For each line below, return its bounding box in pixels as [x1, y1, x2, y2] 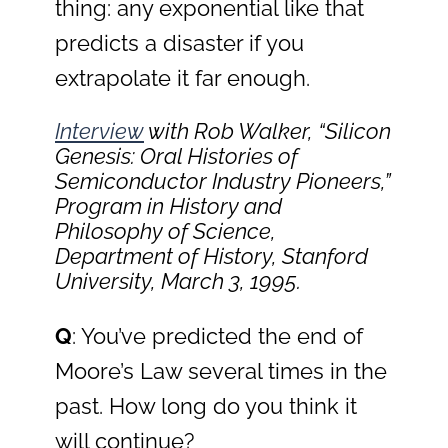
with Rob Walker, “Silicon [144, 117, 391, 144]
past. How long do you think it [55, 392, 357, 419]
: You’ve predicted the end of [72, 322, 363, 349]
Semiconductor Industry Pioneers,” [55, 167, 391, 194]
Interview [55, 117, 144, 144]
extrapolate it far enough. [55, 65, 310, 92]
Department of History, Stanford [55, 242, 368, 269]
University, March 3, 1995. [55, 267, 301, 294]
